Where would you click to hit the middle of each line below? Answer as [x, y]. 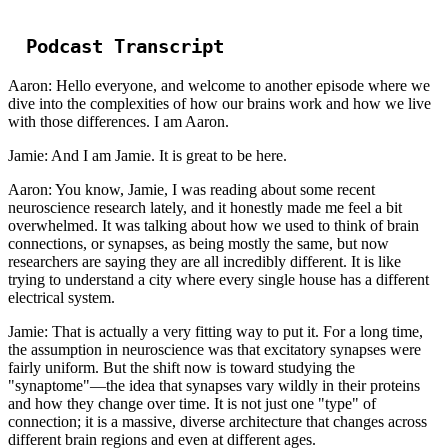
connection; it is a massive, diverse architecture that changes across [217, 422]
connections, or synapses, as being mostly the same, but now [198, 244]
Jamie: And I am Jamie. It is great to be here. [147, 156]
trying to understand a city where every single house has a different [218, 280]
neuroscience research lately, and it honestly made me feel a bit [205, 208]
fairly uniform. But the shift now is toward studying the [181, 368]
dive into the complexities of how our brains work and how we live [219, 104]
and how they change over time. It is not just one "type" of [192, 404]
